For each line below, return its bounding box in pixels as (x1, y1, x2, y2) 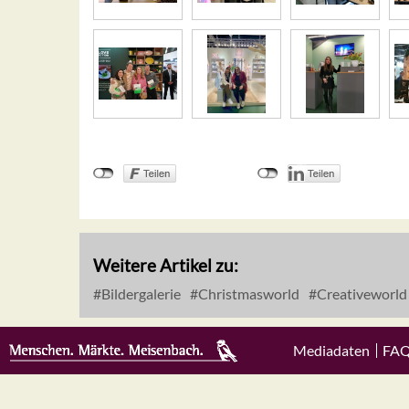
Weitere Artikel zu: (93, 255, 238, 277)
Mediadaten (292, 341, 370, 359)
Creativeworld (314, 285, 407, 303)
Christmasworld (195, 285, 299, 303)
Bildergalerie (99, 285, 181, 303)
